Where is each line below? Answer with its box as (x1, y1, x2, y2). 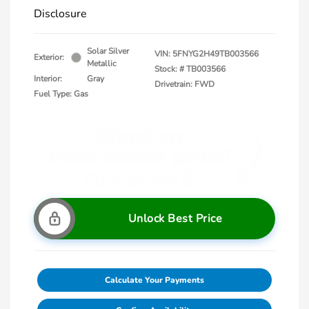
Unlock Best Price (128, 211, 223, 226)
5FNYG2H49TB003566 (172, 48, 259, 59)
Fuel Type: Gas (34, 88, 88, 99)
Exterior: (34, 52, 64, 63)
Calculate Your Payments (105, 275, 204, 286)
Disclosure (34, 6, 87, 21)
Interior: (34, 73, 62, 84)
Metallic (87, 58, 117, 69)
